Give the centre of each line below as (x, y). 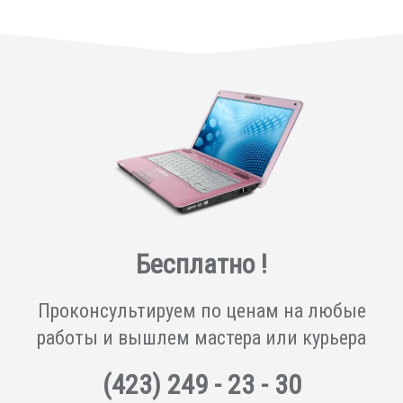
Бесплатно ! (201, 264)
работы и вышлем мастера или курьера (201, 338)
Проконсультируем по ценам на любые (201, 311)
